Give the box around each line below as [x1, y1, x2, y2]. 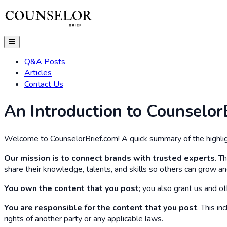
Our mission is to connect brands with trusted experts [4, 152, 215, 164]
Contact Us [24, 79, 63, 90]
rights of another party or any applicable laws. [4, 213, 163, 224]
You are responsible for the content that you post [4, 202, 197, 213]
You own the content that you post [4, 182, 139, 194]
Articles [24, 67, 52, 79]
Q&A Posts [24, 56, 65, 67]
